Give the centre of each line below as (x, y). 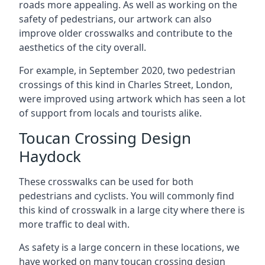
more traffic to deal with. (74, 224)
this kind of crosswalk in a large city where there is (132, 210)
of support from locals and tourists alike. (110, 113)
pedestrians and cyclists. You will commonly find (127, 196)
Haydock (50, 156)
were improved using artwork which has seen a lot (132, 99)
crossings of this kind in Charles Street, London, (126, 85)
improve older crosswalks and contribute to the (126, 33)
